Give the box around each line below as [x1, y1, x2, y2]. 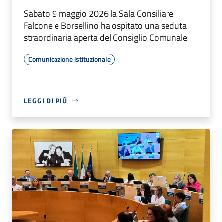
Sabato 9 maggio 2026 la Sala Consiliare [24, 7, 173, 21]
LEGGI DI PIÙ [24, 95, 67, 106]
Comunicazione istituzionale [28, 54, 111, 65]
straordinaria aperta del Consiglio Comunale [24, 31, 189, 45]
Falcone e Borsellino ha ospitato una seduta [24, 19, 187, 33]
